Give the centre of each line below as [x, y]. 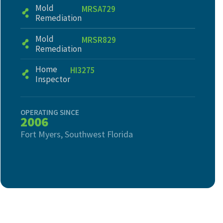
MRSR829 [99, 40]
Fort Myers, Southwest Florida [76, 134]
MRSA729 [98, 9]
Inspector [53, 79]
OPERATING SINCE [50, 112]
